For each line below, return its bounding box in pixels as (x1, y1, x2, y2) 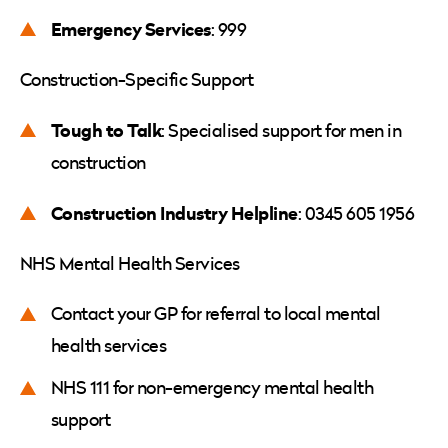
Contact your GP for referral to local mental (51, 300, 381, 326)
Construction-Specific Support (20, 66, 257, 92)
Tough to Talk (51, 116, 162, 143)
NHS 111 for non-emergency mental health (51, 374, 374, 400)
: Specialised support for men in (161, 117, 402, 143)
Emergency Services (51, 15, 211, 42)
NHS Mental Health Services (20, 250, 244, 276)
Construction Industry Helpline (51, 199, 298, 226)
